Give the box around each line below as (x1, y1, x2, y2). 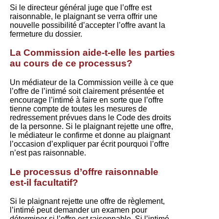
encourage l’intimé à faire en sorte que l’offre (10, 96, 163, 105)
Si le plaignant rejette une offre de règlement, (10, 197, 165, 206)
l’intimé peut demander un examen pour (10, 206, 147, 215)
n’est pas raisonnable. (10, 149, 86, 157)
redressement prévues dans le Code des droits (10, 113, 171, 122)
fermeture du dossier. (10, 29, 82, 38)
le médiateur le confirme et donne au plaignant (10, 131, 170, 140)
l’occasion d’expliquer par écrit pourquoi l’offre (10, 140, 169, 149)
